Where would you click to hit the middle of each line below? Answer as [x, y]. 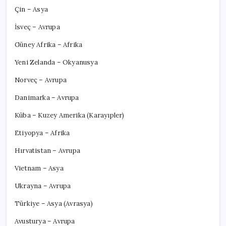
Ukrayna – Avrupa [43, 186]
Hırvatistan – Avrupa [47, 151]
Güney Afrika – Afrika [49, 45]
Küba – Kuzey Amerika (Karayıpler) [70, 116]
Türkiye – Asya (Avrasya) [54, 204]
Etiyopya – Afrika [42, 133]
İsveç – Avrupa [37, 27]
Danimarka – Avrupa [47, 98]
